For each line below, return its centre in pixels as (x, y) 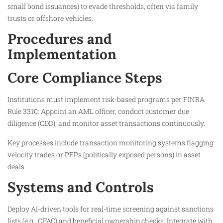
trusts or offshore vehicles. (50, 18)
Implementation (62, 55)
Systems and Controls (81, 187)
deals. (17, 166)
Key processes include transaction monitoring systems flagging (111, 142)
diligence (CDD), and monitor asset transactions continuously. (106, 123)
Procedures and (60, 39)
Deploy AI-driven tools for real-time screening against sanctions (111, 209)
